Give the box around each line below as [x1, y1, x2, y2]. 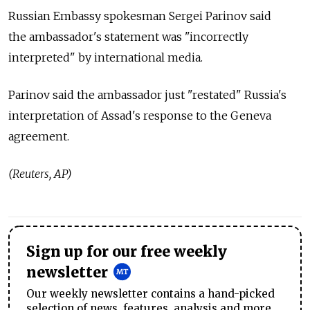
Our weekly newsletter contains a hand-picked [26, 287, 275, 301]
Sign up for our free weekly [26, 243, 227, 262]
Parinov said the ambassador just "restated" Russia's [8, 88, 286, 102]
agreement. [8, 129, 69, 144]
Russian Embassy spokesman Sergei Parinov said [8, 9, 271, 24]
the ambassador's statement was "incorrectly [8, 30, 248, 44]
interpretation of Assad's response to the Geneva [8, 109, 271, 123]
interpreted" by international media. [8, 51, 203, 65]
